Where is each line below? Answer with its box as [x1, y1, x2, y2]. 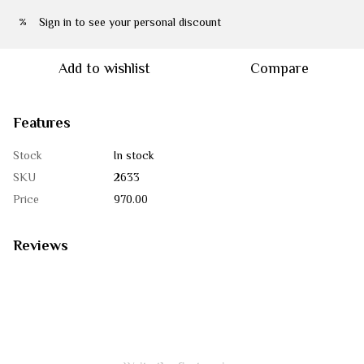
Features [13, 115, 71, 131]
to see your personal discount [71, 15, 221, 28]
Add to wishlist [58, 60, 150, 76]
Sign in [39, 15, 71, 28]
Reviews [13, 237, 68, 253]
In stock [114, 149, 154, 162]
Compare [250, 60, 309, 76]
